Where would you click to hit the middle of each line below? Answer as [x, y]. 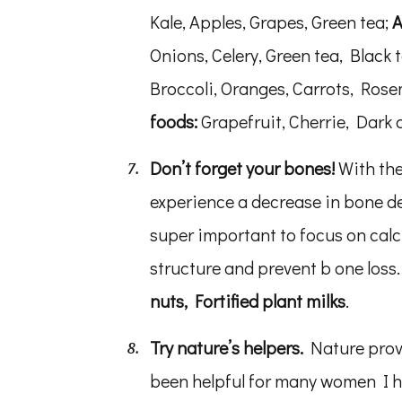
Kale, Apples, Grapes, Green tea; [271, 22]
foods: [175, 121]
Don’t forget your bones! [244, 168]
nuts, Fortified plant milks [248, 301]
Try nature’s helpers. [227, 347]
